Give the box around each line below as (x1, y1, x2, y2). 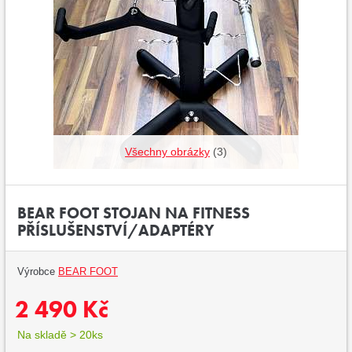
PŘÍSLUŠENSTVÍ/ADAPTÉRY (17, 219, 214, 240)
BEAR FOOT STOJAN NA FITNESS (17, 202, 250, 223)
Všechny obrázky (125, 145, 210, 158)
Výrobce (17, 265, 58, 277)
